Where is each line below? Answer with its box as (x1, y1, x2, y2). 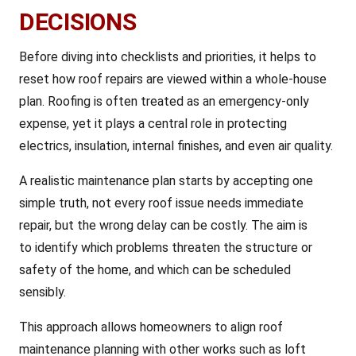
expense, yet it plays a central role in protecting (19, 116, 287, 131)
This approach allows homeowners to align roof (19, 319, 283, 335)
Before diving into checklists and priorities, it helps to (19, 49, 316, 64)
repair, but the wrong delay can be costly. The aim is (19, 218, 308, 233)
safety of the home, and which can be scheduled (19, 262, 291, 277)
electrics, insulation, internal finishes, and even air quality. (19, 138, 333, 153)
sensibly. (19, 284, 66, 300)
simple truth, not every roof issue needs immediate (19, 195, 304, 211)
